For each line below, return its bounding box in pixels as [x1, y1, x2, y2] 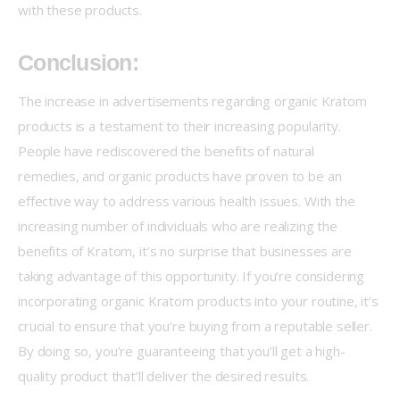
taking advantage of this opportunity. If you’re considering [18, 266, 369, 285]
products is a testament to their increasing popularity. [18, 116, 345, 135]
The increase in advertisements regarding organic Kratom [18, 91, 371, 110]
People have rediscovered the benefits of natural [18, 141, 318, 160]
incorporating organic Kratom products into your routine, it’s [18, 291, 382, 310]
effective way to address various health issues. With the [18, 191, 359, 210]
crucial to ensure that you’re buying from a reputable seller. [18, 316, 376, 335]
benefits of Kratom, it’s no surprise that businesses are [18, 241, 355, 260]
